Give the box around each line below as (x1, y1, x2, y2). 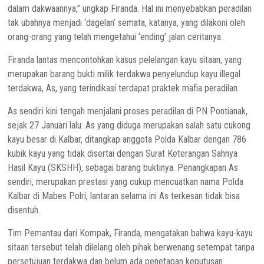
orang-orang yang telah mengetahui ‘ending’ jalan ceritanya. (8, 31, 223, 42)
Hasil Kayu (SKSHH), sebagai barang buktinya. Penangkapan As (8, 162, 239, 173)
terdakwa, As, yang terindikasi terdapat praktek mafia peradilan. (8, 82, 240, 94)
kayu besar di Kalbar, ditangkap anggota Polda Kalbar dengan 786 (8, 134, 247, 145)
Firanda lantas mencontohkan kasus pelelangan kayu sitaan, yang (8, 54, 242, 65)
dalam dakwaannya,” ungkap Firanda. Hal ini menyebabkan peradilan (8, 3, 252, 14)
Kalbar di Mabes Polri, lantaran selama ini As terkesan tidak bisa (8, 190, 240, 202)
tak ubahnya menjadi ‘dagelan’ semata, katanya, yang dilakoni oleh (8, 17, 246, 28)
